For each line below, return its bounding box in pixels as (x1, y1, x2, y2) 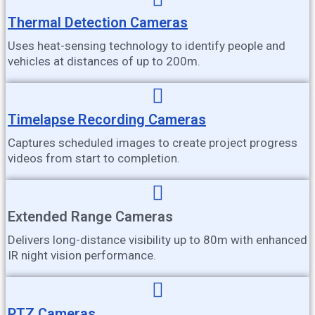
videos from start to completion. (8, 151, 180, 166)
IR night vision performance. (8, 248, 156, 263)
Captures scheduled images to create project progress (8, 136, 297, 150)
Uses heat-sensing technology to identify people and (8, 39, 285, 53)
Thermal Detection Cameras (8, 14, 188, 32)
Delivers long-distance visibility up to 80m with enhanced (8, 233, 307, 247)
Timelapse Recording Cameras (8, 111, 206, 129)
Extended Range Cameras (8, 208, 173, 226)
